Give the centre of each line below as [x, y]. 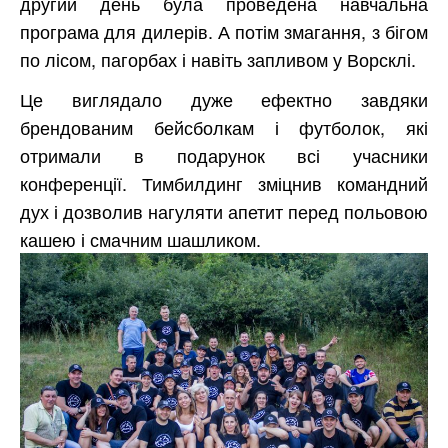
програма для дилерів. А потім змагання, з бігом [224, 31]
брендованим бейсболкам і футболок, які [224, 127]
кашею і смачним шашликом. [140, 239]
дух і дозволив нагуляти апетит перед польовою [224, 211]
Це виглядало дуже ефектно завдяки [224, 99]
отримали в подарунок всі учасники [224, 155]
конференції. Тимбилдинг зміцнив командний [224, 183]
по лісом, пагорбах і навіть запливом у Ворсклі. [218, 59]
